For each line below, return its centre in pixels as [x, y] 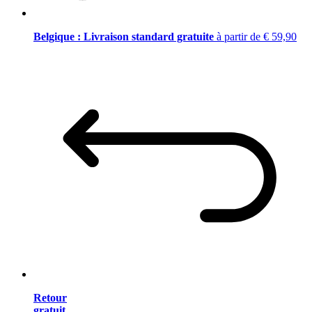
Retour [50, 298]
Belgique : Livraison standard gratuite [125, 36]
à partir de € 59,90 [257, 36]
